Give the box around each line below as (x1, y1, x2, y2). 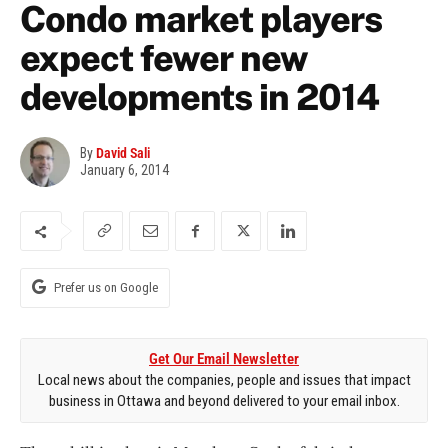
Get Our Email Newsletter (149, 350, 299, 369)
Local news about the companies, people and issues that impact (37, 371, 411, 390)
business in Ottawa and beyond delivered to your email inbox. (48, 392, 400, 411)
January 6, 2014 (80, 162, 169, 179)
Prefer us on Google (54, 280, 158, 296)
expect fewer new (20, 37, 308, 80)
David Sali (96, 145, 150, 162)
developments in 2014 (20, 76, 379, 119)
